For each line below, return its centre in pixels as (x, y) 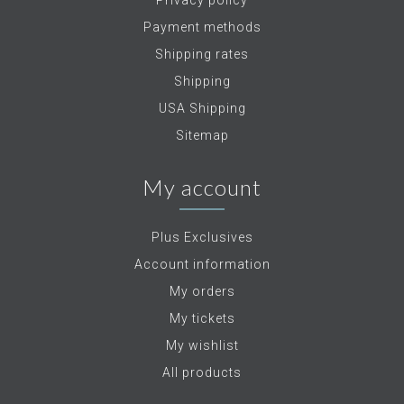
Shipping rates (202, 55)
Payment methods (202, 28)
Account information (202, 265)
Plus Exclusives (202, 238)
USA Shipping (202, 109)
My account (202, 188)
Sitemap (202, 136)
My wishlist (202, 346)
